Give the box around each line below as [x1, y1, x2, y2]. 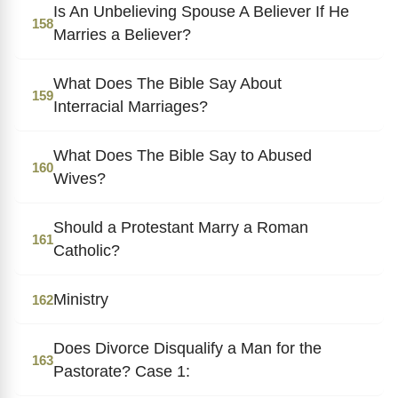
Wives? [53, 169, 106, 187]
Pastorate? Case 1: [53, 362, 190, 380]
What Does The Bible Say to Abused [53, 146, 312, 164]
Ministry [53, 290, 108, 308]
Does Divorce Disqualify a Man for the [53, 338, 322, 357]
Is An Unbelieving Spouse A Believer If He [53, 2, 349, 20]
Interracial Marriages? [53, 97, 208, 115]
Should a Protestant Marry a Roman [53, 218, 308, 236]
